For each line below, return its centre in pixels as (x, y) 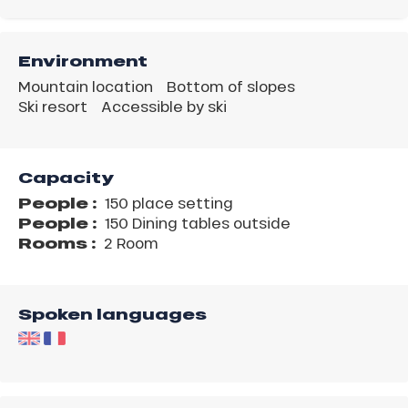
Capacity (66, 178)
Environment (83, 61)
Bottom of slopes (231, 87)
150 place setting (167, 203)
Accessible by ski (164, 107)
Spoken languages (112, 315)
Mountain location (86, 87)
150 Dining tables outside (196, 223)
